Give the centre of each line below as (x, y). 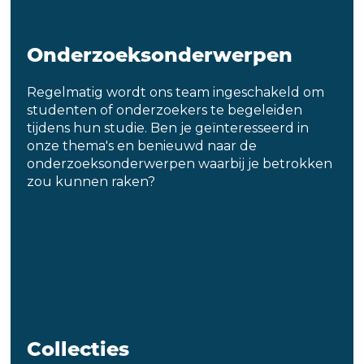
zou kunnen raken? (91, 181)
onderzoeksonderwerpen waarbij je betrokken (180, 163)
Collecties (78, 349)
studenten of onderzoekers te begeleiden (165, 110)
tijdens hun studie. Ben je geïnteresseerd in (168, 128)
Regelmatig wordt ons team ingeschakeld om (176, 92)
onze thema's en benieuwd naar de (142, 145)
